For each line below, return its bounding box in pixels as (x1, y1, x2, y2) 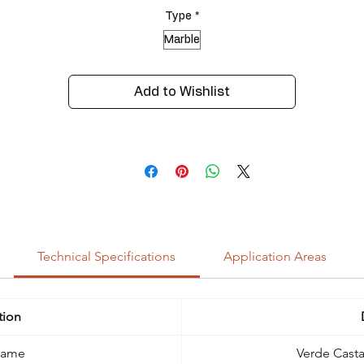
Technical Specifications (37, 249, 176, 265)
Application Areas (223, 249, 327, 265)
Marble (164, 33, 200, 45)
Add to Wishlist (134, 85, 230, 99)
